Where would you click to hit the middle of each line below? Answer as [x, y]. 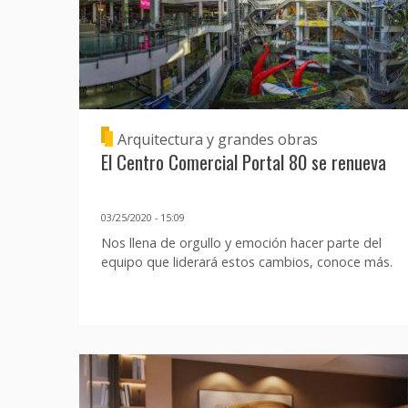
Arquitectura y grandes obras [218, 139]
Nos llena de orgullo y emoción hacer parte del [241, 243]
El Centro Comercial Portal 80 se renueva [244, 162]
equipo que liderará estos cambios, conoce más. [247, 262]
